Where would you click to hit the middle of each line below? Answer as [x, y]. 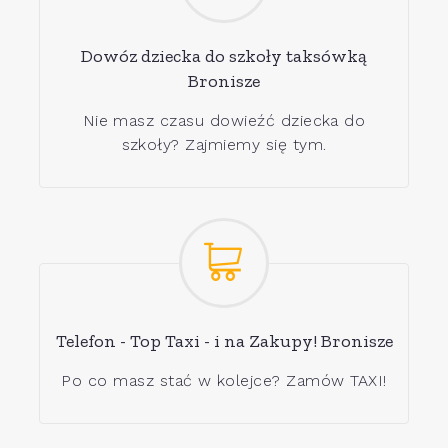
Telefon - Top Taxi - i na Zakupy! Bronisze [224, 340]
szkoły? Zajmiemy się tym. [224, 144]
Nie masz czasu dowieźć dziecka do [224, 120]
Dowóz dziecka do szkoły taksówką [224, 55]
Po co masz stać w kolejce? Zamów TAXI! [224, 380]
